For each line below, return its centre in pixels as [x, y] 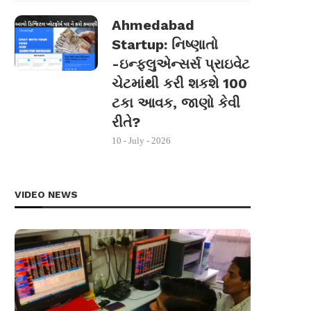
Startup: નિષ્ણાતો [165, 44]
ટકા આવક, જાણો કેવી [176, 102]
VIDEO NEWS [46, 194]
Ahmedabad [153, 25]
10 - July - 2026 [141, 140]
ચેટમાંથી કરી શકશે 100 [179, 83]
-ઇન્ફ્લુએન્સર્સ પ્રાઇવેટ [181, 64]
